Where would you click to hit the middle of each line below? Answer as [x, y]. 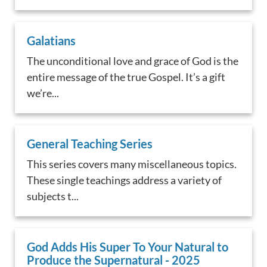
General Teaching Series [90, 143]
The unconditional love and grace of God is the [133, 61]
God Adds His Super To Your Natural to [128, 246]
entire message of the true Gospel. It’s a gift [126, 77]
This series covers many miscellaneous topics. [132, 164]
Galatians [52, 41]
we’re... [43, 93]
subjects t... [53, 196]
